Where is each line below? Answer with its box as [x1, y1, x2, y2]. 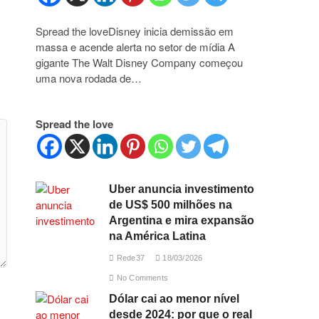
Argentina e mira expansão [109, 214, 255, 226]
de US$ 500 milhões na [109, 199, 233, 211]
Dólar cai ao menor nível [109, 293, 240, 305]
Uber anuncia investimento [109, 183, 255, 195]
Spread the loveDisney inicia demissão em [36, 23, 234, 38]
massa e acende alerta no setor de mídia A [36, 39, 235, 54]
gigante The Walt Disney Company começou [36, 55, 243, 70]
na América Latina [109, 230, 206, 242]
